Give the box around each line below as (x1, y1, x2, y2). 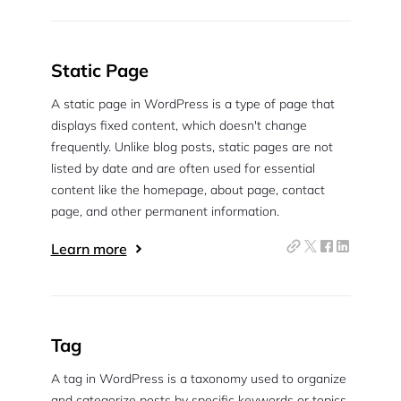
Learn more (50, 240, 127, 258)
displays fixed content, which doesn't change (50, 117, 307, 133)
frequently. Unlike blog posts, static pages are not (50, 139, 333, 155)
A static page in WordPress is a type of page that (50, 96, 335, 112)
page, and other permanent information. (50, 203, 279, 219)
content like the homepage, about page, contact (50, 182, 325, 198)
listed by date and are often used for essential (50, 160, 315, 176)
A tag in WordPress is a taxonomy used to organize (50, 371, 346, 387)
